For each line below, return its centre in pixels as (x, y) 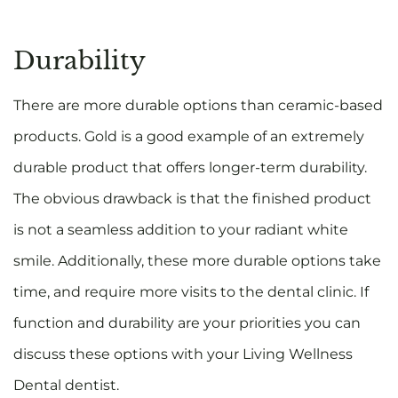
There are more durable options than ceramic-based (198, 105)
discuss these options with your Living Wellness (183, 354)
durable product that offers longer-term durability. (190, 167)
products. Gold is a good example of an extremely (189, 136)
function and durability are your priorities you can (187, 322)
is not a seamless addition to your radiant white (181, 229)
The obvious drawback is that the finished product (192, 198)
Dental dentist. (66, 385)
